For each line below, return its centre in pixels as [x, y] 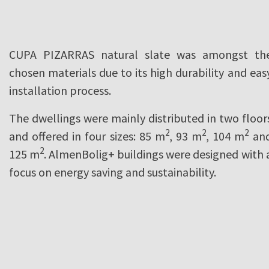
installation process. [60, 90]
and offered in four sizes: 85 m [87, 136]
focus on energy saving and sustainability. [113, 172]
